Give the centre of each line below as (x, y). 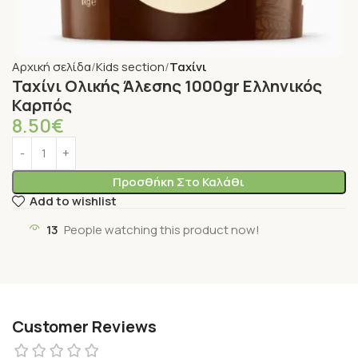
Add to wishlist (73, 201)
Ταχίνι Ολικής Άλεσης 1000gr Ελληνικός (167, 86)
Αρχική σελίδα (52, 66)
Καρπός (42, 105)
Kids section (130, 66)
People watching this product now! (162, 229)
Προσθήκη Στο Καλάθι (179, 181)
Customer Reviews (84, 326)
